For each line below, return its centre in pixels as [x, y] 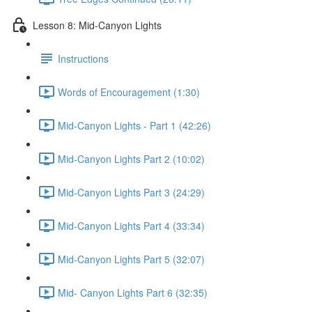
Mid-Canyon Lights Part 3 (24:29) [131, 192]
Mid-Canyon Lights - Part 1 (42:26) [134, 125]
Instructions [83, 58]
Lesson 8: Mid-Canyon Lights [97, 25]
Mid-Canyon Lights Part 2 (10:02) [131, 158]
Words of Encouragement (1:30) [129, 92]
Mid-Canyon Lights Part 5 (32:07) [131, 259]
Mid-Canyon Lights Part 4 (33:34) [131, 225]
